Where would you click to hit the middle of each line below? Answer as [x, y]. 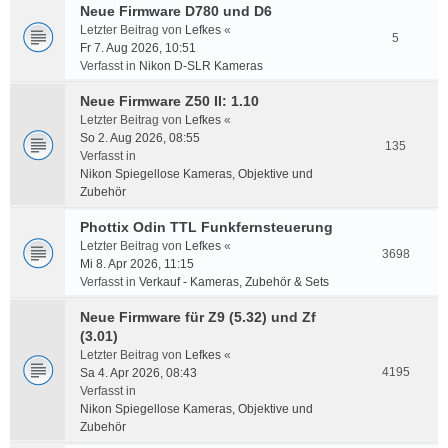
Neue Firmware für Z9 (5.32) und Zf [198, 317]
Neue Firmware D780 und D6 [176, 11]
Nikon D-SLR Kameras [201, 66]
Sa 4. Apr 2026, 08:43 [138, 373]
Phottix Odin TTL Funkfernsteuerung [206, 227]
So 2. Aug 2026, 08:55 [140, 138]
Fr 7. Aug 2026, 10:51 [138, 48]
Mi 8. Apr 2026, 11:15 [137, 264]
